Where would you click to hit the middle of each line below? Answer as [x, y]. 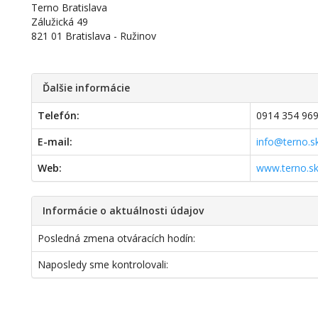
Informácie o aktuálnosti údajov [124, 210]
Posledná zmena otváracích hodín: [117, 238]
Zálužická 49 [60, 22]
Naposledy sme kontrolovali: [103, 264]
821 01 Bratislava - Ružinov [94, 36]
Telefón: [59, 115]
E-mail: [55, 142]
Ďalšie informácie [87, 88]
